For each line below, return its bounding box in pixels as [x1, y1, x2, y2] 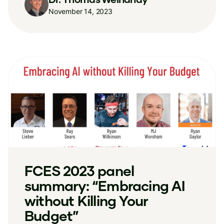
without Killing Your [24, 192, 148, 209]
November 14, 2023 [48, 6, 112, 15]
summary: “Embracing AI [24, 177, 185, 194]
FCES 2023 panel [24, 162, 134, 179]
